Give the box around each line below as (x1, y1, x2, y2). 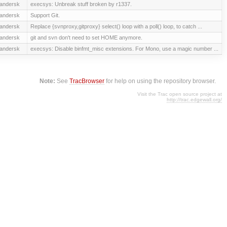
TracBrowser (69, 78, 105, 85)
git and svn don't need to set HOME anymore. (30, 34, 142, 41)
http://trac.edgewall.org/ (167, 97, 222, 103)
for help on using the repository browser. (104, 78, 216, 85)
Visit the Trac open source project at (137, 91, 222, 97)
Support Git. (30, 12, 60, 18)
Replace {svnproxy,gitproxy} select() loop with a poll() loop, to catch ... (30, 23, 202, 29)
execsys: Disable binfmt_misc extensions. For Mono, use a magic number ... (30, 45, 218, 52)
